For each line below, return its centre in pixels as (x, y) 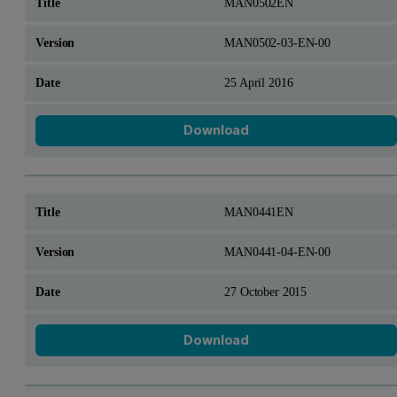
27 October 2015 (266, 292)
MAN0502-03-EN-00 (277, 42)
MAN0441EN (259, 212)
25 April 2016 (259, 82)
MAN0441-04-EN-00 (277, 252)
